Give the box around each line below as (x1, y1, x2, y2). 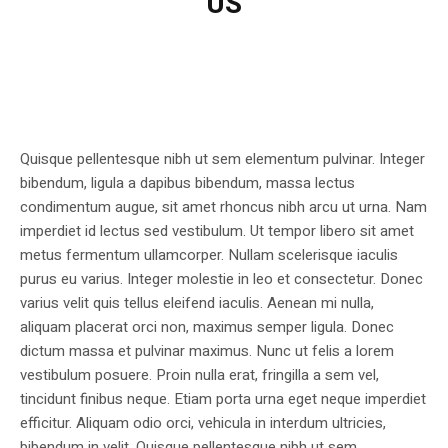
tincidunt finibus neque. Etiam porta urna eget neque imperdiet (20, 388, 426, 411)
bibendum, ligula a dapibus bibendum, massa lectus (20, 172, 355, 195)
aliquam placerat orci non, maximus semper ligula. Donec (20, 316, 394, 339)
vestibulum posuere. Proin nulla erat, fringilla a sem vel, (20, 364, 379, 387)
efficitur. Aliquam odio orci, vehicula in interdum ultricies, (20, 412, 386, 435)
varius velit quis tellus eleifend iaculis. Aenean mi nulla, (20, 292, 374, 315)
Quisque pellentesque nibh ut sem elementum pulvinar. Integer (20, 148, 425, 171)
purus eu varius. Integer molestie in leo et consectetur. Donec (20, 268, 423, 291)
